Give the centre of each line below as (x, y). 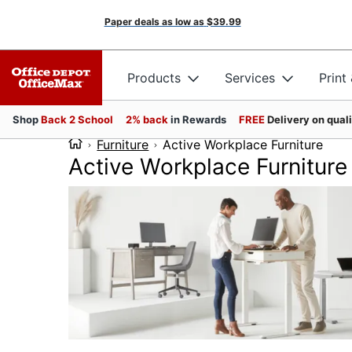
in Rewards (198, 119)
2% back (148, 119)
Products (154, 77)
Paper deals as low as (154, 22)
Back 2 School (77, 119)
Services (250, 77)
